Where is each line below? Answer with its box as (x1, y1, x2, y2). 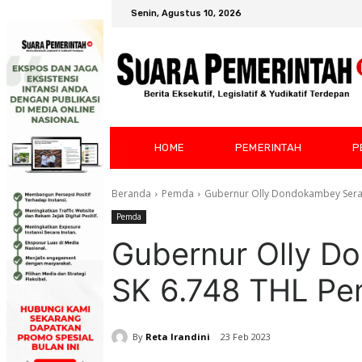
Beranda (112, 187, 151, 201)
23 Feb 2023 (221, 330, 271, 343)
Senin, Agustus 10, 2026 (131, 8, 242, 19)
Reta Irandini (145, 330, 210, 343)
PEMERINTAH (234, 141, 302, 154)
